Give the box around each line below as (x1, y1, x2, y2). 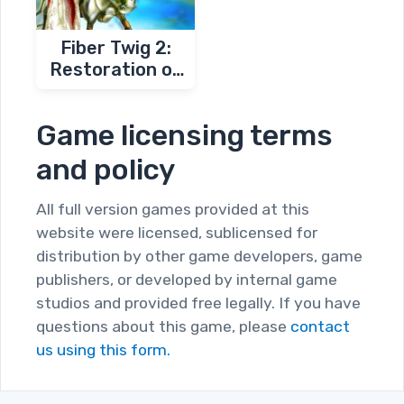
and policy (36, 151, 175, 187)
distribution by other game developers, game (36, 246, 363, 265)
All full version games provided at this (36, 199, 309, 218)
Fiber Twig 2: (60, 36, 171, 59)
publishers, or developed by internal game (36, 270, 337, 289)
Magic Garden (55, 79, 176, 102)
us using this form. (36, 340, 170, 359)
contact (290, 317, 350, 335)
